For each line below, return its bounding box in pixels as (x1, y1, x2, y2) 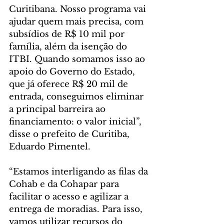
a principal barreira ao (9, 104, 108, 115)
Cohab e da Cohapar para (9, 179, 121, 190)
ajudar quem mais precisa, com (9, 16, 146, 27)
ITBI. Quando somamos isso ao (9, 54, 147, 65)
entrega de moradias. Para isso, (9, 204, 145, 215)
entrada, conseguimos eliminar (9, 91, 146, 102)
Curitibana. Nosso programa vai (9, 4, 148, 15)
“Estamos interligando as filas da (9, 166, 150, 177)
